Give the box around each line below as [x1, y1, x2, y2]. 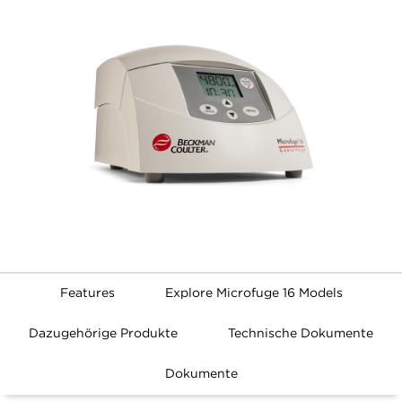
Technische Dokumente [228, 326, 373, 341]
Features [59, 285, 115, 301]
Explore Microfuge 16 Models [164, 285, 343, 301]
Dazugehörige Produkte [29, 326, 178, 341]
